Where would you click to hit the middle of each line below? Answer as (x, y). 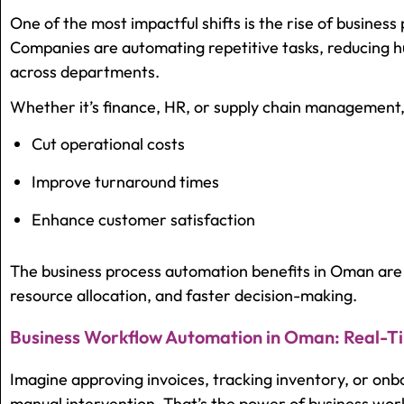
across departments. (85, 72)
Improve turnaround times (125, 182)
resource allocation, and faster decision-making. (184, 296)
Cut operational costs (108, 144)
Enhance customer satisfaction (143, 220)
